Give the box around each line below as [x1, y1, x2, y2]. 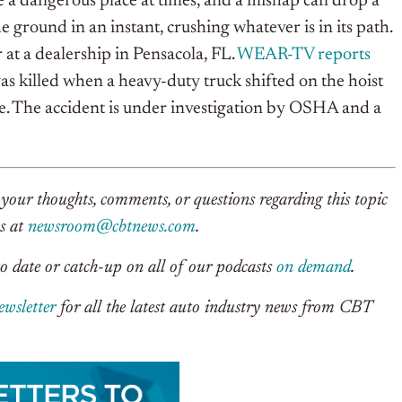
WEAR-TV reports [237, 46, 371, 65]
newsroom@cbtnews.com [28, 218, 196, 237]
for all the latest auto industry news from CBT [56, 299, 371, 318]
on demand [276, 258, 351, 277]
